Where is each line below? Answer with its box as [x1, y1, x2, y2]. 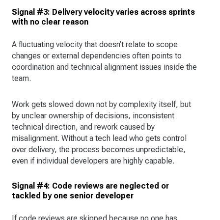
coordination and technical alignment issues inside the [12, 62, 197, 72]
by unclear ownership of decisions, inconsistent [12, 110, 174, 120]
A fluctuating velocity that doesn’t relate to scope [12, 39, 178, 49]
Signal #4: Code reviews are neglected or [12, 181, 169, 191]
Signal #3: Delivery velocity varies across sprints [12, 7, 195, 17]
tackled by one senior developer [12, 191, 134, 200]
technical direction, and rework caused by [12, 122, 155, 132]
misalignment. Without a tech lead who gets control [12, 133, 187, 143]
